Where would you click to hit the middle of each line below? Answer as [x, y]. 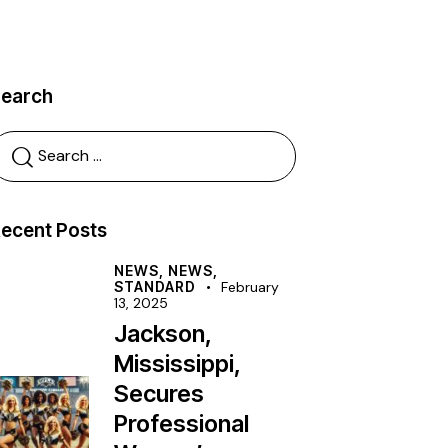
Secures [159, 394]
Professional [182, 424]
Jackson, [163, 334]
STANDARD [155, 287]
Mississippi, [177, 364]
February [250, 287]
